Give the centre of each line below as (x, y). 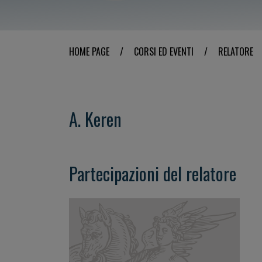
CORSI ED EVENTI (164, 51)
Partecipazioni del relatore (153, 173)
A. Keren (95, 119)
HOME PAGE (89, 51)
